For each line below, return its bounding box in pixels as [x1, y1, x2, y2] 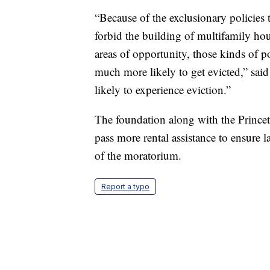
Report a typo [101, 181, 149, 191]
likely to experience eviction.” [95, 81, 231, 97]
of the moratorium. [95, 147, 181, 163]
